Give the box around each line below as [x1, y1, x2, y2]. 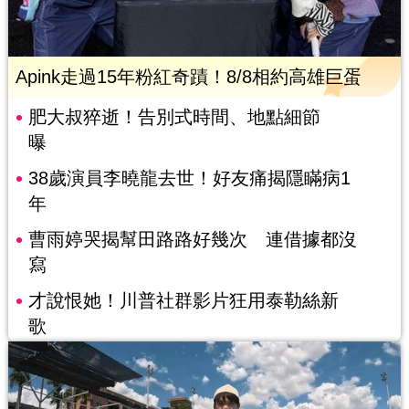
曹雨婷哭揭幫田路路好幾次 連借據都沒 [27, 228, 357, 249]
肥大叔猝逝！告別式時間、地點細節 [27, 106, 320, 127]
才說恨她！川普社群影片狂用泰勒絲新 [27, 289, 339, 310]
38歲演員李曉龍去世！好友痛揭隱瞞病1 [27, 167, 351, 188]
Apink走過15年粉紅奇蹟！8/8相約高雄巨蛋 [15, 66, 362, 87]
